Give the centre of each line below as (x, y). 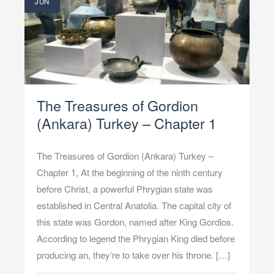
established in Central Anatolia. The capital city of (134, 206)
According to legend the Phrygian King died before (136, 239)
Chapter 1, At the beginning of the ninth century (130, 172)
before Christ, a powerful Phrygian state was (125, 189)
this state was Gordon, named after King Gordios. (135, 222)
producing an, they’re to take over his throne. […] (133, 255)
